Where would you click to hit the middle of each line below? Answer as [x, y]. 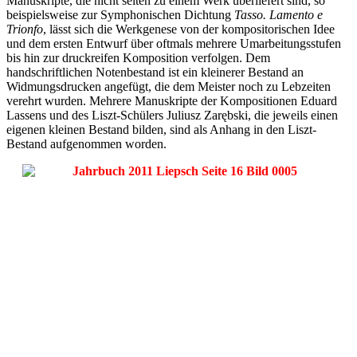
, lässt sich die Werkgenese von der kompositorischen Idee [189, 29]
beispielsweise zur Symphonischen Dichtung [120, 14]
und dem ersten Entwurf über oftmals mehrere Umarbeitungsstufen [174, 43]
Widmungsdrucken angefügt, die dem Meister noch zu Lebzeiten [169, 86]
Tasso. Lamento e [279, 14]
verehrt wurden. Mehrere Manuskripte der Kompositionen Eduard [172, 100]
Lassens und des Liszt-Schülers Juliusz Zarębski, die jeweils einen [172, 115]
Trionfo [25, 29]
